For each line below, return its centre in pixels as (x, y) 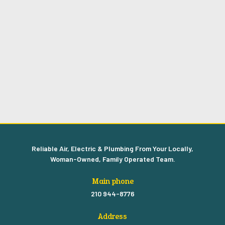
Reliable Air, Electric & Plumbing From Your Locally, (113, 149)
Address (113, 216)
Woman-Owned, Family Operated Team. (113, 159)
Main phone (113, 181)
